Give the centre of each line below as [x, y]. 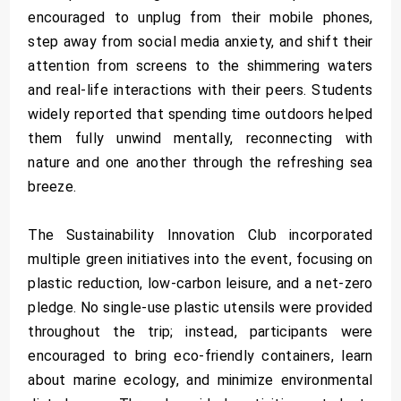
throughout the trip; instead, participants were [200, 331]
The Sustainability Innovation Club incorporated [200, 235]
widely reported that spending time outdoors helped [200, 114]
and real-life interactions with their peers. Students [200, 90]
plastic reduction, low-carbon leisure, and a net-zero [200, 283]
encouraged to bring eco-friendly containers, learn [200, 355]
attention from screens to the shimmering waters [200, 65]
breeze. [52, 186]
